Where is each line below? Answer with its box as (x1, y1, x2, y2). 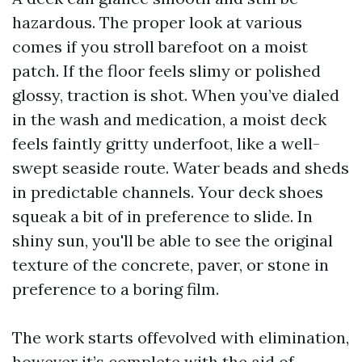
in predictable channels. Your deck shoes (12, 182, 323, 202)
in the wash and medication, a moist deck (12, 109, 326, 129)
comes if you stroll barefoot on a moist (12, 36, 308, 57)
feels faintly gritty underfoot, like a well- (12, 133, 320, 154)
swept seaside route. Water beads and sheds (12, 158, 349, 178)
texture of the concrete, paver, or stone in (12, 255, 329, 275)
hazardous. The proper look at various (12, 12, 302, 32)
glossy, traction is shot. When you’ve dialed (12, 85, 339, 105)
